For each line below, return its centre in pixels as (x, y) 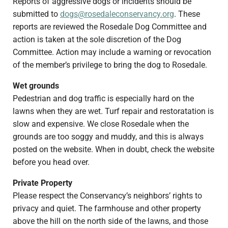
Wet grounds (36, 86)
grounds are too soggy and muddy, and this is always (108, 137)
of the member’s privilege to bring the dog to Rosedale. (110, 65)
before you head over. (51, 162)
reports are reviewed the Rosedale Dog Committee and (109, 27)
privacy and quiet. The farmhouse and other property (107, 209)
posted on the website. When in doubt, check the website (113, 150)
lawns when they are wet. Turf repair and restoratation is (113, 111)
